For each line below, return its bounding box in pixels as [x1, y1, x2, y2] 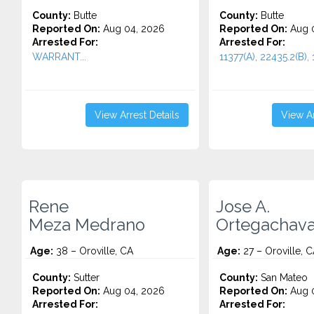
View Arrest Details [94, 109, 179, 121]
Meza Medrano [29, 215, 145, 235]
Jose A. [215, 197, 270, 217]
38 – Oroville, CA [53, 245, 133, 257]
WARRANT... [32, 51, 86, 62]
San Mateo [257, 272, 308, 283]
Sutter [71, 272, 100, 283]
